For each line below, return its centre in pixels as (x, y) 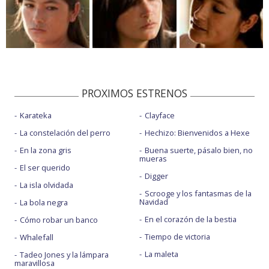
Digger (156, 176)
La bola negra (44, 202)
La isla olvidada (47, 185)
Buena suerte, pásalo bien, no (198, 150)
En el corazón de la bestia (190, 219)
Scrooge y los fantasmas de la (198, 193)
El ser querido (45, 167)
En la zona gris (46, 150)
